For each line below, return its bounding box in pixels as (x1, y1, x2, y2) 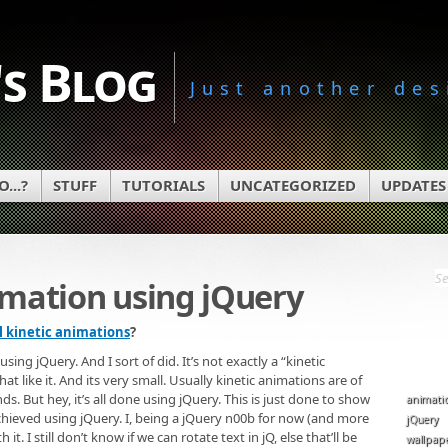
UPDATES (381, 175, 446, 196)
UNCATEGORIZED (230, 175, 356, 196)
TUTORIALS (122, 175, 205, 196)
